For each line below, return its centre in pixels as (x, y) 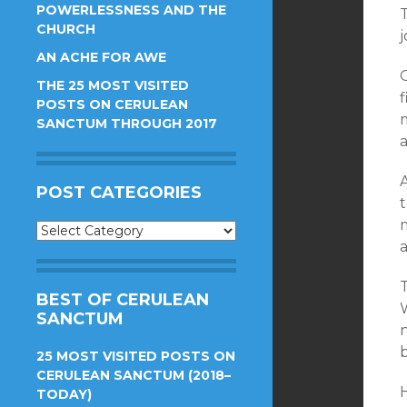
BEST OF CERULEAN (123, 300)
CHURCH (66, 29)
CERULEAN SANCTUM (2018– (134, 375)
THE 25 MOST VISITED (113, 85)
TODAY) (64, 394)
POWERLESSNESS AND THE (131, 10)
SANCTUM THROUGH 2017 (127, 124)
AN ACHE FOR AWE (101, 57)
